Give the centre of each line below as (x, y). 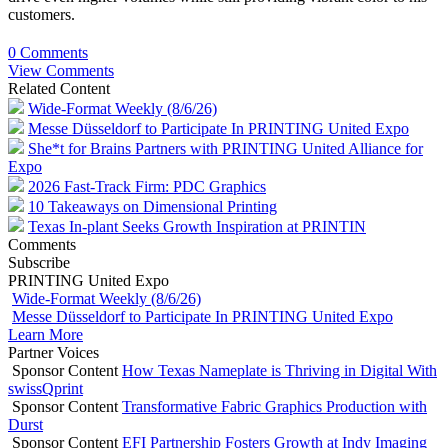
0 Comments (48, 52)
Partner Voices (53, 352)
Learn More (45, 334)
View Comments (61, 70)
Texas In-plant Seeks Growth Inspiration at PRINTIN (197, 226)
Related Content (59, 88)
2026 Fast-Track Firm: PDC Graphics (147, 186)
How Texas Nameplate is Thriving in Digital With (279, 370)
